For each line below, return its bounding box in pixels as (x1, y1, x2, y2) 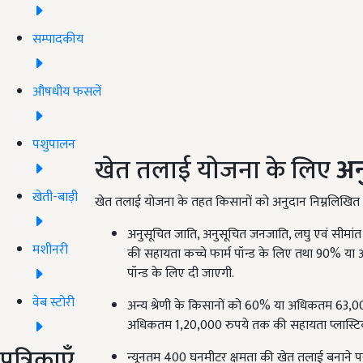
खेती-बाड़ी (32, 186, 78, 208)
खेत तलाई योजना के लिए (95, 148, 336, 192)
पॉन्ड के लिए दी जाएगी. (127, 262, 234, 284)
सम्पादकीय (32, 28, 83, 50)
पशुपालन (32, 133, 75, 156)
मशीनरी (32, 238, 68, 261)
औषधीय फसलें (32, 80, 101, 103)
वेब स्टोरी (32, 291, 75, 314)
